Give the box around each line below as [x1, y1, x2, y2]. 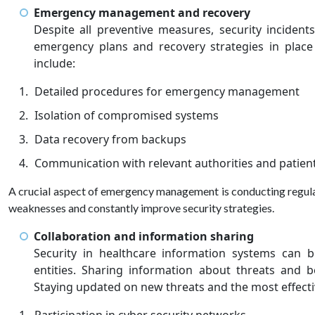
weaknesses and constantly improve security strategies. [8, 200, 276, 214]
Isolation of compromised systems [34, 107, 221, 123]
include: [34, 55, 78, 71]
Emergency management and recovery [34, 4, 250, 20]
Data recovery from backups [34, 131, 189, 147]
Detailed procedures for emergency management [34, 83, 302, 99]
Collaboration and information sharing [34, 228, 254, 244]
